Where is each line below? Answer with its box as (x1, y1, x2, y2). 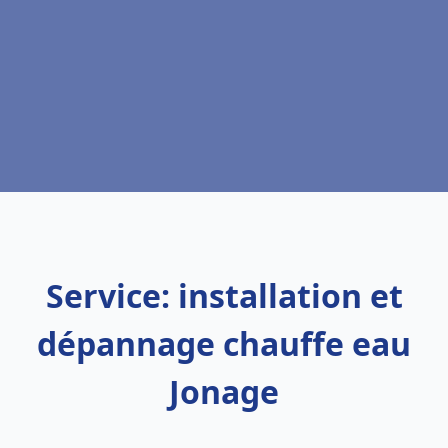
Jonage (169, 370, 279, 413)
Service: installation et (45, 274, 403, 317)
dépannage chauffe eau (37, 322, 411, 365)
